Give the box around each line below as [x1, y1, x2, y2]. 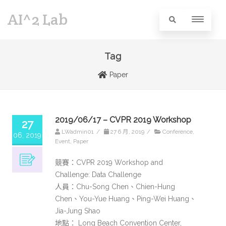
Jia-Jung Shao [55, 207, 100, 215]
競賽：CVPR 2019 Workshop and [55, 158, 163, 166]
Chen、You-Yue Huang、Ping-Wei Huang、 [55, 195, 196, 203]
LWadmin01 [62, 128, 94, 135]
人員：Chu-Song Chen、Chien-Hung [55, 183, 175, 191]
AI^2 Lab [8, 10, 68, 29]
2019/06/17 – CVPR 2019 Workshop [55, 115, 191, 125]
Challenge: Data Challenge [55, 171, 141, 179]
